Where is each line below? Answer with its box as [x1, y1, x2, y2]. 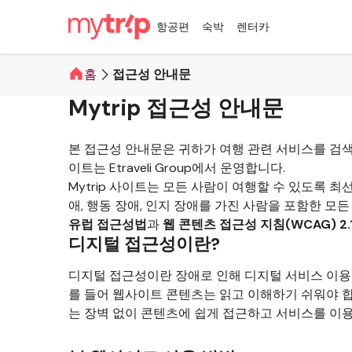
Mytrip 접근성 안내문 [68, 93, 284, 123]
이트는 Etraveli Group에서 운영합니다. [68, 159, 285, 176]
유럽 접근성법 [68, 216, 147, 233]
